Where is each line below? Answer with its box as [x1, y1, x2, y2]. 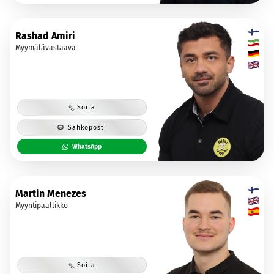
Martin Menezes [15, 187, 86, 199]
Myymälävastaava [15, 43, 76, 52]
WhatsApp [72, 142, 102, 150]
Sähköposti [68, 123, 107, 131]
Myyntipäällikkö [15, 201, 68, 210]
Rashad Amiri [15, 29, 75, 42]
